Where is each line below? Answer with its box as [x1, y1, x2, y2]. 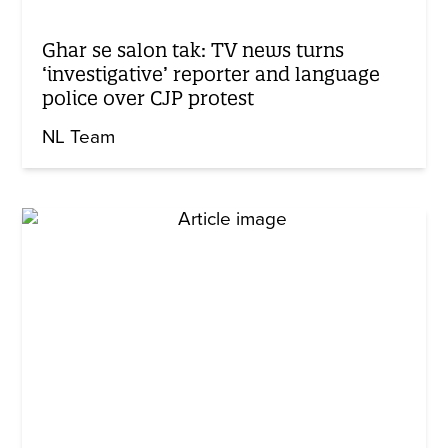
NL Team [42, 125, 116, 148]
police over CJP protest [42, 85, 255, 110]
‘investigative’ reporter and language [42, 61, 381, 86]
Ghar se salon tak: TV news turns [42, 37, 345, 62]
